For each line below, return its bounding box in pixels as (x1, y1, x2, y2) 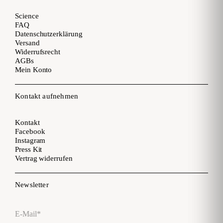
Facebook (15, 127, 45, 135)
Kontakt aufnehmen (15, 92, 79, 100)
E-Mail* (15, 208, 38, 216)
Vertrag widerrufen (15, 154, 73, 162)
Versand (15, 38, 40, 47)
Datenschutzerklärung (15, 29, 83, 38)
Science (15, 11, 39, 20)
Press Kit (15, 145, 42, 153)
